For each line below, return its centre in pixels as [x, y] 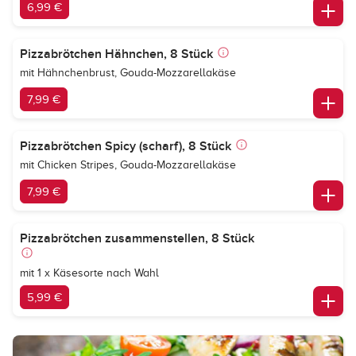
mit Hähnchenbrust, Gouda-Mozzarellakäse [128, 73]
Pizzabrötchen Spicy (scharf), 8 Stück [126, 146]
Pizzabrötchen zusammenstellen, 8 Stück [137, 238]
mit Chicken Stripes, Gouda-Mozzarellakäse [128, 165]
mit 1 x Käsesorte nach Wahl [89, 273]
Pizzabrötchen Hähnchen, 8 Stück [116, 54]
